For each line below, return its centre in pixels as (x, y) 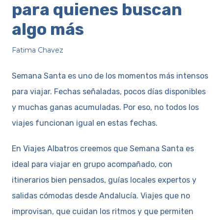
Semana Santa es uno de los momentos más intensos (110, 76)
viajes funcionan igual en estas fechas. (85, 123)
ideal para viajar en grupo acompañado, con (92, 164)
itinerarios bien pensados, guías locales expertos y (104, 180)
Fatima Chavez (38, 50)
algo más (48, 29)
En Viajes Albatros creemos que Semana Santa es (103, 148)
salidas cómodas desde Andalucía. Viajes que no (101, 195)
